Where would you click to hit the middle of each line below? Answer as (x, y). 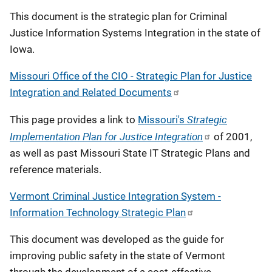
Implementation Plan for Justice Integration (106, 136)
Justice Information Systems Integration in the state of (135, 33)
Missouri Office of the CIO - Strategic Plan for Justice (131, 76)
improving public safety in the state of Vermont (117, 256)
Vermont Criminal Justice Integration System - (115, 196)
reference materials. (56, 169)
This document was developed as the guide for (117, 239)
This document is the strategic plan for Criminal (118, 16)
